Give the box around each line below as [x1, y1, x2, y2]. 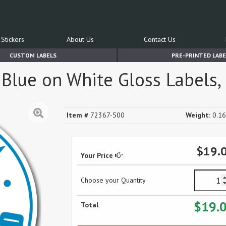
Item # [67, 110, 88, 120]
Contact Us [144, 35, 176, 44]
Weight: [186, 110, 210, 120]
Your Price [81, 151, 115, 160]
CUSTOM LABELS [9, 51, 56, 59]
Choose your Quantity [81, 176, 146, 185]
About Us [67, 35, 94, 44]
